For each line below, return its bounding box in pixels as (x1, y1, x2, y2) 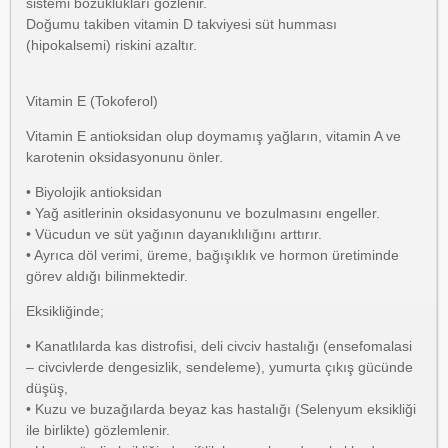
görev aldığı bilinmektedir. (26, 268, 188, 284)
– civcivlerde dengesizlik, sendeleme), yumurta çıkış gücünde (26, 359, 413, 375)
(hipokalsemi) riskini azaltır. (26, 37, 197, 53)
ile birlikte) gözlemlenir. (26, 422, 170, 438)
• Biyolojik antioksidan (26, 184, 166, 200)
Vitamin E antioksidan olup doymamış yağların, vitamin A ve (26, 128, 401, 144)
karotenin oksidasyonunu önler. (26, 149, 223, 165)
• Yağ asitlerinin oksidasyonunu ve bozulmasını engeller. (26, 205, 380, 221)
